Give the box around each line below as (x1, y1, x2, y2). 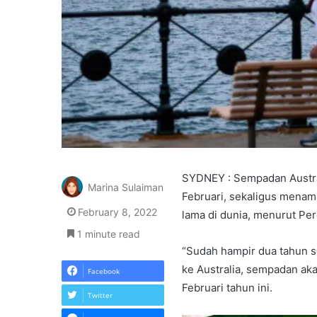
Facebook (88, 266, 120, 277)
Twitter (88, 290, 113, 301)
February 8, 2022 (78, 206, 157, 219)
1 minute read (74, 228, 140, 241)
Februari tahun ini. (182, 281, 272, 295)
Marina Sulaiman (88, 181, 163, 194)
